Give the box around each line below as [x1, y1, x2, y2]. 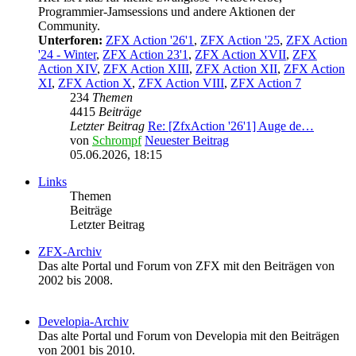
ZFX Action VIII [138, 76, 224, 91]
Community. [38, 19, 100, 33]
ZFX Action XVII [195, 48, 286, 62]
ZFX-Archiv [38, 245, 102, 259]
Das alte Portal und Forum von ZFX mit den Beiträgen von [38, 259, 335, 273]
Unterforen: [38, 33, 103, 48]
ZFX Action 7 [230, 76, 301, 91]
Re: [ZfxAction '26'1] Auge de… [148, 119, 314, 133]
